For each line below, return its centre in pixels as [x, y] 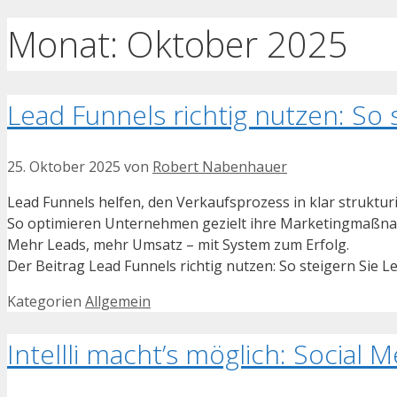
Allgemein [118, 302]
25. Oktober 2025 [64, 167]
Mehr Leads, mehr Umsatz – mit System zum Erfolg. [178, 245]
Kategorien [46, 302]
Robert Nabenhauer [220, 167]
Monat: [67, 43]
